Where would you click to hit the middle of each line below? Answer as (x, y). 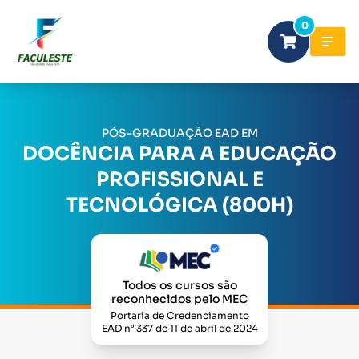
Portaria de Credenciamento (179, 315)
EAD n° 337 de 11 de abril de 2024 (179, 328)
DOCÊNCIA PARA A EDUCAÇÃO (179, 154)
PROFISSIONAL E (179, 180)
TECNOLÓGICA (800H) (179, 206)
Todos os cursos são (179, 285)
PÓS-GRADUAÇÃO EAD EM (179, 133)
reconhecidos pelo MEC (179, 299)
